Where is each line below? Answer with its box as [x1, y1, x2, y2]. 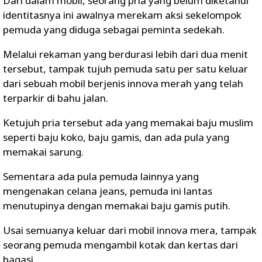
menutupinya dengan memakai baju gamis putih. [3, 199, 230, 212]
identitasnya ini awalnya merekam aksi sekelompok [3, 8, 242, 22]
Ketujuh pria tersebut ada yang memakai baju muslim [3, 116, 253, 129]
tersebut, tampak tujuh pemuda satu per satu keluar [3, 62, 248, 75]
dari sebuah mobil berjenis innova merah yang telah [3, 77, 243, 90]
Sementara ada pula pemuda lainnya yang [3, 170, 199, 183]
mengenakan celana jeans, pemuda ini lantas [3, 184, 212, 198]
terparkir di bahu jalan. [3, 91, 108, 105]
